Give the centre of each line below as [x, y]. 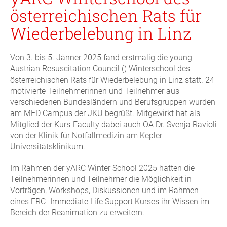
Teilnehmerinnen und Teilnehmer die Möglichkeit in [101, 179]
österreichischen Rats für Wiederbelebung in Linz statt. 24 [112, 80]
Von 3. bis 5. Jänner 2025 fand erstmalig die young [101, 58]
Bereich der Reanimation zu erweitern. [77, 213]
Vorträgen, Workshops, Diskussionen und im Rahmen [104, 191]
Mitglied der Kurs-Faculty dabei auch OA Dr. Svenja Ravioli [113, 125]
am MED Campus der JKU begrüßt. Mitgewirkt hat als [105, 113]
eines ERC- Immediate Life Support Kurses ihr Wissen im [110, 202]
